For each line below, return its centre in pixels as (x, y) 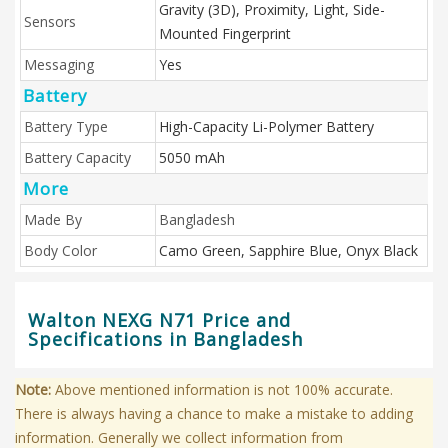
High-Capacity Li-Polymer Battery (266, 126)
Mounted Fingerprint (225, 33)
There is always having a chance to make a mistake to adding (214, 413)
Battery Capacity (77, 157)
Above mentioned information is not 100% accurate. (222, 389)
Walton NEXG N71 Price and (159, 320)
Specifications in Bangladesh (165, 339)
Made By (53, 219)
